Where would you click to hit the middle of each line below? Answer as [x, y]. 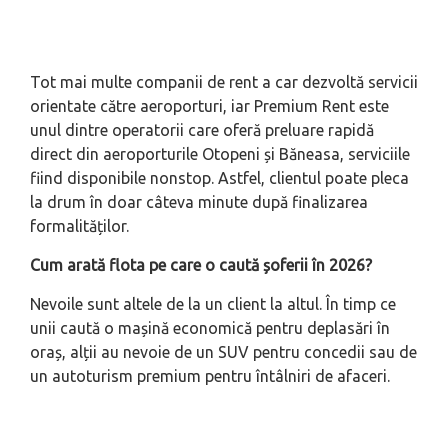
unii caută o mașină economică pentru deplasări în [210, 328]
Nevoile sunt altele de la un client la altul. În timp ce [213, 304]
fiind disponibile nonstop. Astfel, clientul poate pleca [219, 178]
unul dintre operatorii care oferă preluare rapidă [202, 130]
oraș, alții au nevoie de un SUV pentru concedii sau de [223, 352]
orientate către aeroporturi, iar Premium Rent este [209, 106]
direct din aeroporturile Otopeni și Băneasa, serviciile [220, 154]
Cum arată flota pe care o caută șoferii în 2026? [201, 265]
